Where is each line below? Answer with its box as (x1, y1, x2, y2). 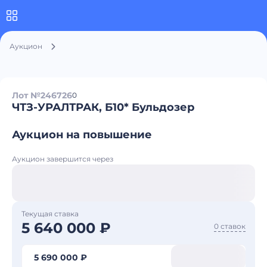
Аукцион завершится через (12, 154, 113, 163)
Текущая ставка (21, 209, 79, 218)
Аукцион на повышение (12, 128, 152, 141)
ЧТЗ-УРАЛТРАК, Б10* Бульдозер (12, 101, 194, 114)
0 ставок (214, 222, 246, 231)
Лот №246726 (12, 90, 72, 101)
